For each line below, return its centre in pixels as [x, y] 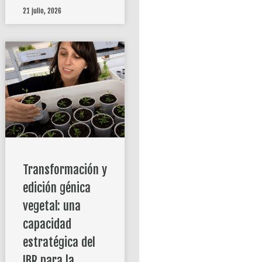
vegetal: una [51, 206]
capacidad [47, 224]
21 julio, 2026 [42, 11]
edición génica [56, 187]
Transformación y [65, 169]
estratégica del [59, 242]
